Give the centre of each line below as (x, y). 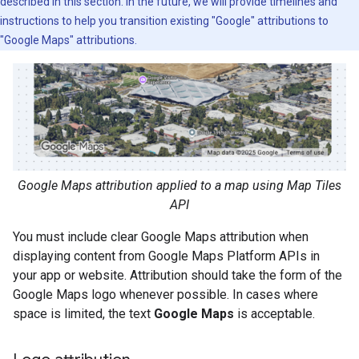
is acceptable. (274, 313)
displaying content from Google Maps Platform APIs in (166, 256)
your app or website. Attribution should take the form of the (177, 275)
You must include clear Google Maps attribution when (161, 236)
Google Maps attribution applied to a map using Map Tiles (179, 185)
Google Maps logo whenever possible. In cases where (165, 294)
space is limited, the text (83, 313)
